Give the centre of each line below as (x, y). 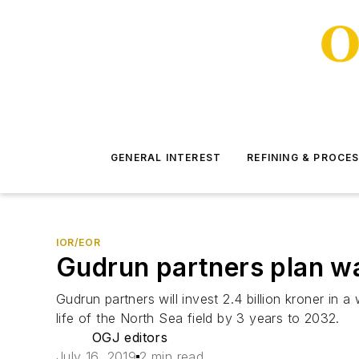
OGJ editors (130, 337)
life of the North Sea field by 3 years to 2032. (198, 318)
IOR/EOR (79, 242)
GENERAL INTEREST (166, 157)
